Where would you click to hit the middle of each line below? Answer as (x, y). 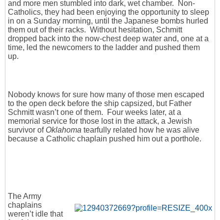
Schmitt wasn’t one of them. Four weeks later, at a (95, 112)
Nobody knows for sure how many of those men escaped (106, 95)
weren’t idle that (35, 214)
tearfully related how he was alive (140, 130)
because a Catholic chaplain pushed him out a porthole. (105, 139)
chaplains (25, 205)
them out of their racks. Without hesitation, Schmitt (95, 30)
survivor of (27, 130)
